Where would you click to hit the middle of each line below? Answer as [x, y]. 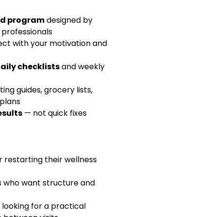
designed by [70, 20]
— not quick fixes [54, 113]
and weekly [83, 66]
